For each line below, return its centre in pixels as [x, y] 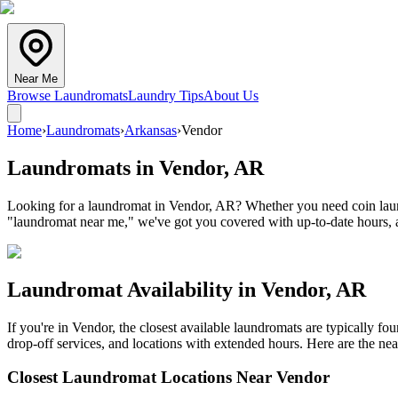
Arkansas [151, 130]
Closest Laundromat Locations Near [142, 378]
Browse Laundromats [68, 96]
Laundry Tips [166, 96]
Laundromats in [83, 167]
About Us [231, 96]
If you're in [40, 327]
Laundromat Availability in [134, 289]
